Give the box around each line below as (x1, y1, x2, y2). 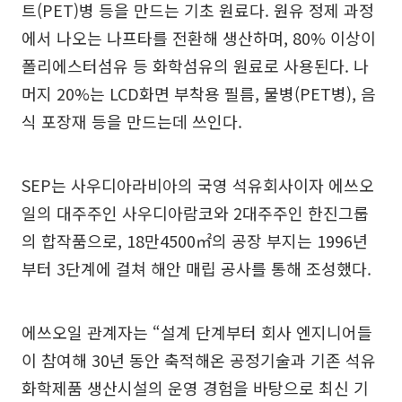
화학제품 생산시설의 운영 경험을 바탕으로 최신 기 (22, 376, 369, 399)
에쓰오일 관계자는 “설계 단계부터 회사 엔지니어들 (22, 320, 372, 344)
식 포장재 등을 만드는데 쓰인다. (22, 109, 242, 133)
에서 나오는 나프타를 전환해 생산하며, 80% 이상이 (22, 26, 376, 49)
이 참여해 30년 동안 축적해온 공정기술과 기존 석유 (22, 348, 376, 371)
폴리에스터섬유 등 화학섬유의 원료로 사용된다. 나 (22, 54, 369, 77)
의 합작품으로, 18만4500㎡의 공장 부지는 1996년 (22, 229, 368, 252)
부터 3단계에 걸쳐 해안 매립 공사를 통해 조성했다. (22, 257, 371, 280)
